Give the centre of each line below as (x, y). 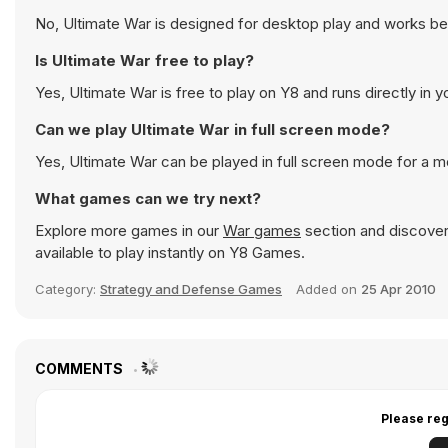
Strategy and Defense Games (191, 289)
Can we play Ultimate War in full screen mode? (212, 129)
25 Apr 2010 (398, 289)
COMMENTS (80, 368)
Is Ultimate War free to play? (144, 60)
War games (262, 230)
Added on (328, 289)
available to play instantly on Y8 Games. (170, 252)
